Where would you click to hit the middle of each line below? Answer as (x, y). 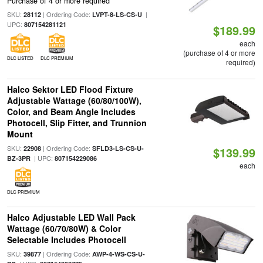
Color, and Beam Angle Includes (71, 112)
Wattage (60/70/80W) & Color (64, 228)
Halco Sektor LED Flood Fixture (70, 89)
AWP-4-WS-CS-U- (118, 254)
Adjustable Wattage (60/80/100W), (74, 100)
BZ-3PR (18, 158)
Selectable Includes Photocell (66, 240)
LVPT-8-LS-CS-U (117, 15)
